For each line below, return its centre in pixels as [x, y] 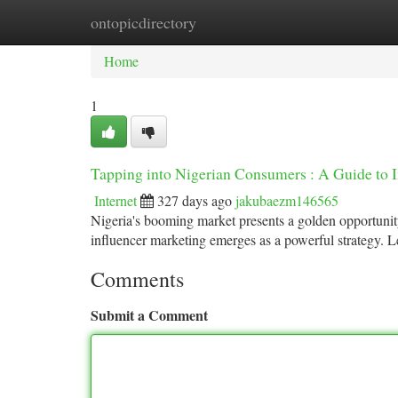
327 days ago [195, 200]
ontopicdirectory [143, 22]
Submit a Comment [149, 315]
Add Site [330, 22]
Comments [137, 279]
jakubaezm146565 [287, 200]
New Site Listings [229, 22]
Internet [115, 200]
